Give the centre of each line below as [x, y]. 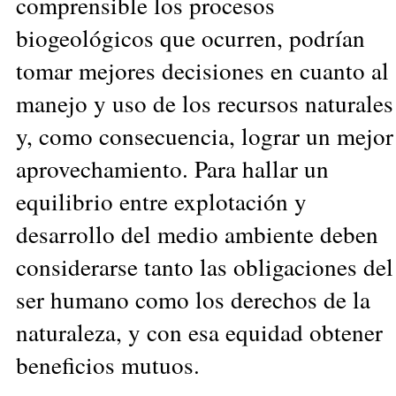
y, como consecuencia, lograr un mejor [205, 135]
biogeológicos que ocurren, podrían [190, 37]
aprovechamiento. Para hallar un [172, 168]
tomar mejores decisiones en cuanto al [202, 70]
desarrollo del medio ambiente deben [197, 233]
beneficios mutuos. [108, 364]
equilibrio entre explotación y [161, 201]
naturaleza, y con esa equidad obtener [199, 331]
